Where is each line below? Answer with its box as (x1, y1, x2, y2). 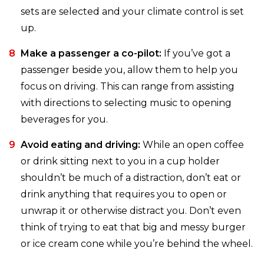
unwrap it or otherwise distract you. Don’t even (21, 205, 241, 217)
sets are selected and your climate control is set (21, 6, 244, 18)
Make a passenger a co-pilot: (21, 48, 161, 60)
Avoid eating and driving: (21, 139, 140, 151)
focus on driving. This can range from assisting (21, 81, 235, 93)
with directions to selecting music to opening (21, 97, 232, 109)
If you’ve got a (161, 48, 230, 60)
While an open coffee (140, 139, 244, 151)
